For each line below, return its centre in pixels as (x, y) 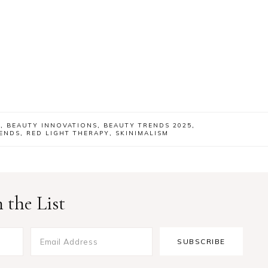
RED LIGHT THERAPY (68, 133)
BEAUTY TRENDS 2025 (148, 125)
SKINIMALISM (142, 133)
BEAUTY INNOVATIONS (52, 125)
